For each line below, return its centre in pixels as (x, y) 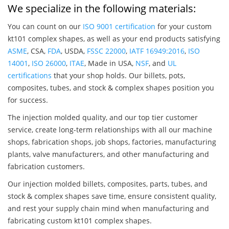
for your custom (184, 27)
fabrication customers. (46, 167)
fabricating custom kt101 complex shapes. (80, 221)
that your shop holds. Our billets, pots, (118, 76)
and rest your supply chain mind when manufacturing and (108, 209)
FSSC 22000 (106, 51)
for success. (28, 100)
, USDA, (74, 51)
